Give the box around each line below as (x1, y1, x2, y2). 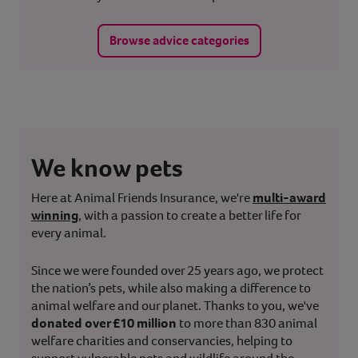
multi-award (253, 189, 326, 208)
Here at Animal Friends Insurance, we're (31, 189, 250, 208)
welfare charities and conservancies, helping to (31, 332, 292, 351)
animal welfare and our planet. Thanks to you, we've (31, 296, 319, 316)
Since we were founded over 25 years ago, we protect (31, 261, 324, 280)
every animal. (31, 224, 106, 243)
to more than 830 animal (177, 314, 317, 333)
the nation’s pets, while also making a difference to (31, 279, 311, 298)
